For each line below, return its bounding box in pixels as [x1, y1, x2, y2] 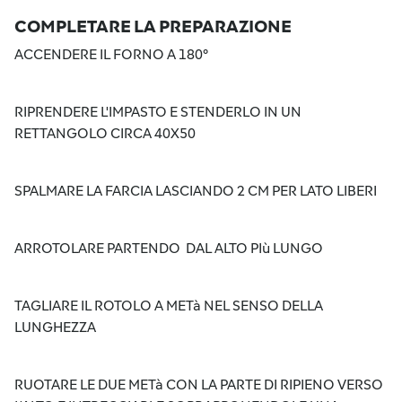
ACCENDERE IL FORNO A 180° [14, 45, 208, 63]
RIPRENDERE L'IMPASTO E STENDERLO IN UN [14, 102, 301, 120]
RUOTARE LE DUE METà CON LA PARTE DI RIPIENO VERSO [14, 375, 383, 393]
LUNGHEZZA [14, 318, 96, 336]
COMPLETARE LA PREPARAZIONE [14, 14, 292, 37]
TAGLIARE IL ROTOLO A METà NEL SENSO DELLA [14, 296, 323, 314]
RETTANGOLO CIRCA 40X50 [14, 124, 196, 142]
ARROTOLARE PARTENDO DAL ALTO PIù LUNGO [14, 239, 323, 257]
